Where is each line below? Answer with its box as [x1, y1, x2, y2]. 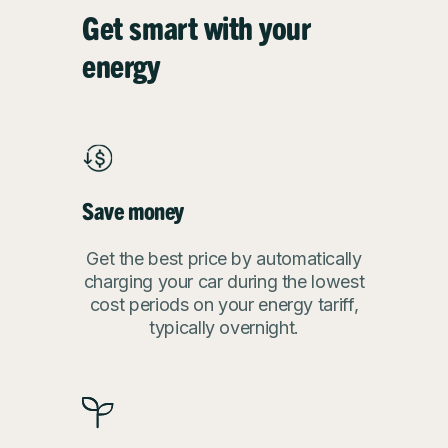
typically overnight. [149, 317, 299, 338]
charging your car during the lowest [83, 271, 365, 292]
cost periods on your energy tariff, [89, 294, 359, 315]
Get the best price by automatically [86, 248, 362, 269]
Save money [82, 195, 184, 225]
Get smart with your [82, 7, 311, 46]
